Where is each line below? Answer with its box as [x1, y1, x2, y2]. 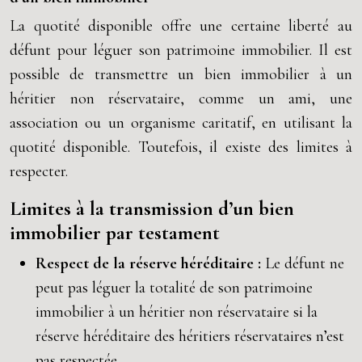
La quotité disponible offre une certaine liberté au [10, 16, 352, 36]
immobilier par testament [10, 221, 220, 245]
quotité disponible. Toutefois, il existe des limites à [10, 137, 352, 157]
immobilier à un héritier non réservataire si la [36, 302, 318, 322]
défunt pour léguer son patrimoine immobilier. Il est [10, 40, 352, 60]
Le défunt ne [265, 254, 344, 273]
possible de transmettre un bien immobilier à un [10, 65, 352, 84]
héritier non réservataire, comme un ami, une [10, 89, 352, 108]
